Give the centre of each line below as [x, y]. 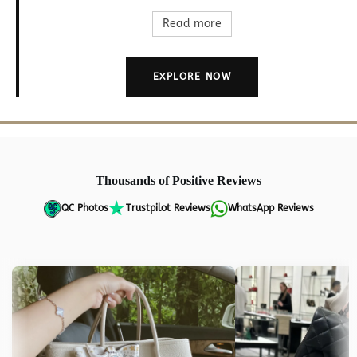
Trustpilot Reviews [168, 208]
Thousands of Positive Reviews [178, 180]
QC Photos [84, 208]
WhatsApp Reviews [271, 208]
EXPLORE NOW [192, 77]
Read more [192, 24]
